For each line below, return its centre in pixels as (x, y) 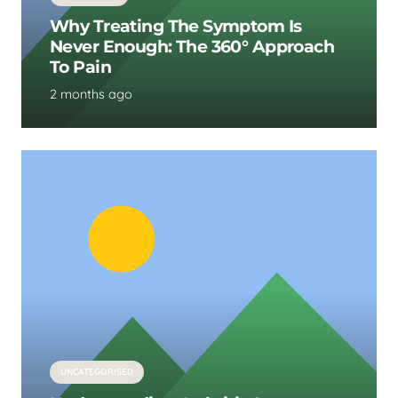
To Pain (83, 66)
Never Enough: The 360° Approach (192, 46)
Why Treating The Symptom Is (176, 25)
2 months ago (91, 94)
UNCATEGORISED (97, 372)
